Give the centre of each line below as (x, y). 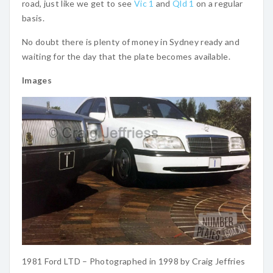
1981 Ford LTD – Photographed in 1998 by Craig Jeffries (134, 261)
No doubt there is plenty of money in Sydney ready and (131, 42)
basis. (33, 18)
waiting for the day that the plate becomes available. (126, 56)
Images (37, 80)
